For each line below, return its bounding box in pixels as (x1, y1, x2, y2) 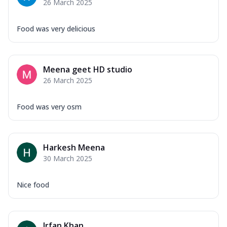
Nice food (17, 179, 49, 190)
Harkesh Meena (43, 141, 105, 153)
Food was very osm (17, 101, 82, 111)
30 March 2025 (43, 153, 92, 163)
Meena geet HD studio (43, 63, 132, 75)
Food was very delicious (17, 23, 95, 33)
